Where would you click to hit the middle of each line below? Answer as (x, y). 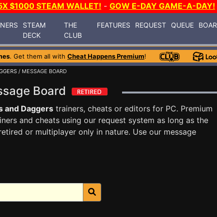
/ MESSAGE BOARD (42, 71)
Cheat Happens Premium (106, 56)
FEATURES (114, 25)
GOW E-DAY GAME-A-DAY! (162, 6)
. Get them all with (39, 56)
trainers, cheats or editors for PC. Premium (133, 108)
